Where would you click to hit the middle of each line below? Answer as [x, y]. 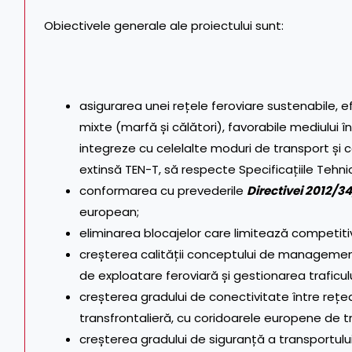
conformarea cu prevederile [163, 190]
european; [109, 211]
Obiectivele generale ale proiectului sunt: [164, 25]
